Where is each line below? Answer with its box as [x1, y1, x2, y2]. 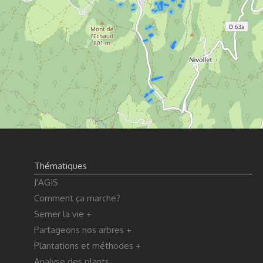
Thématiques [34, 160, 87, 172]
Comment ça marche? [34, 193, 121, 204]
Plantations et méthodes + [34, 240, 141, 252]
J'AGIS [34, 177, 59, 188]
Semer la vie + [34, 208, 92, 220]
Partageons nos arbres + [34, 224, 132, 236]
